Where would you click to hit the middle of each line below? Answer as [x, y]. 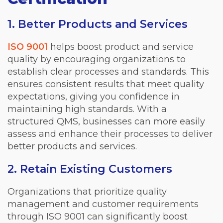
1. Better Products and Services [98, 24]
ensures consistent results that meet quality [106, 84]
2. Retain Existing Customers [90, 169]
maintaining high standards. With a [87, 109]
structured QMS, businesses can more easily [106, 122]
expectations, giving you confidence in [94, 97]
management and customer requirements [103, 204]
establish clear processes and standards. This [108, 72]
